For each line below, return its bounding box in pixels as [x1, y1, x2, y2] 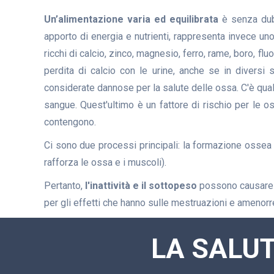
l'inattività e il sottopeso [85, 179, 197, 191]
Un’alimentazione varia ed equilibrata [44, 13, 218, 25]
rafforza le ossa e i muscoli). [44, 156, 169, 168]
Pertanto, [44, 179, 85, 191]
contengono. [44, 116, 96, 128]
